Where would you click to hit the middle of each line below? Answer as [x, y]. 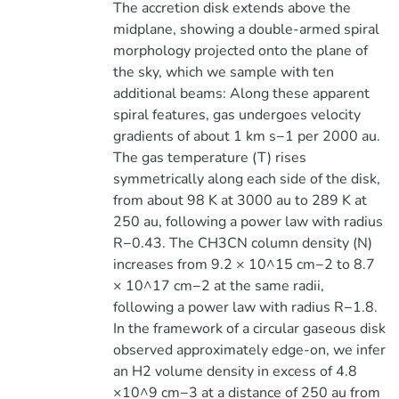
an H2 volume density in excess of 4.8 [235, 371]
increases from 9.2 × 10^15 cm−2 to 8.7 [244, 265]
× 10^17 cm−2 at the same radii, [218, 286]
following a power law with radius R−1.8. [245, 307]
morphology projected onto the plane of [240, 51]
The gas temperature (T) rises [209, 158]
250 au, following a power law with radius [248, 222]
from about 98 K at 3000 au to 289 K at [240, 200]
